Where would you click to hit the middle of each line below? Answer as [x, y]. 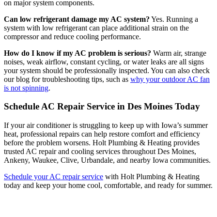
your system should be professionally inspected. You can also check [107, 70]
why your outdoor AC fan [170, 79]
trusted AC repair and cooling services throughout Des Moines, [100, 151]
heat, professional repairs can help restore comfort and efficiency [102, 134]
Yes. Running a [174, 19]
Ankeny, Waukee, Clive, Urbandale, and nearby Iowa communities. [107, 160]
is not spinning [26, 88]
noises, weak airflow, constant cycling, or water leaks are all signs [104, 62]
